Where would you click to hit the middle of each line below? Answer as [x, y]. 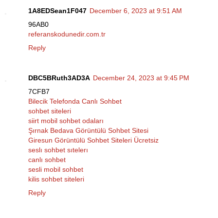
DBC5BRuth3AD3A [59, 78]
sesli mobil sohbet [56, 170]
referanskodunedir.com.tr [67, 34]
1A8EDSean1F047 [57, 11]
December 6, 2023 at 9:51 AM [136, 11]
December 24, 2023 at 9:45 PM [141, 78]
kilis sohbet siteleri [56, 179]
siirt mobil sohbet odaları [66, 121]
